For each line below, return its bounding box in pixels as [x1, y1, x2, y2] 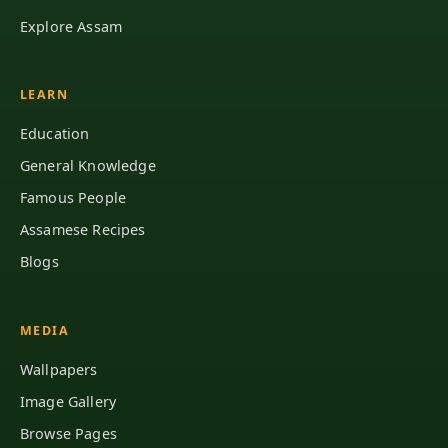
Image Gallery [20, 391, 117, 411]
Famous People [20, 188, 127, 208]
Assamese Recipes [20, 220, 146, 240]
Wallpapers [20, 359, 98, 379]
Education [20, 124, 90, 144]
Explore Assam [20, 16, 123, 36]
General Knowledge [20, 156, 156, 176]
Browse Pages [20, 423, 117, 443]
